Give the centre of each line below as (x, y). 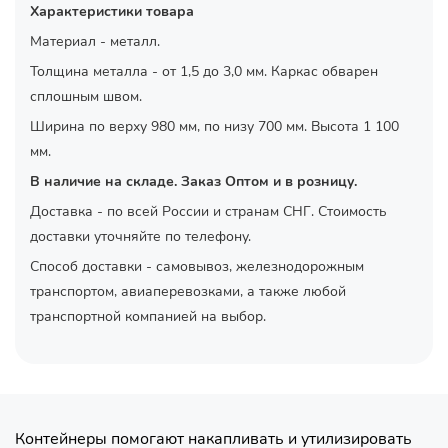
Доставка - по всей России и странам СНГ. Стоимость (208, 212)
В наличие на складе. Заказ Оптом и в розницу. (193, 182)
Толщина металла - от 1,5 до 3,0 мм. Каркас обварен (204, 72)
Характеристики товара (112, 12)
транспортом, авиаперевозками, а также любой (188, 292)
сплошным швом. (86, 97)
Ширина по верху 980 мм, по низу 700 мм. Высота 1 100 (214, 127)
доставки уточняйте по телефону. (140, 237)
